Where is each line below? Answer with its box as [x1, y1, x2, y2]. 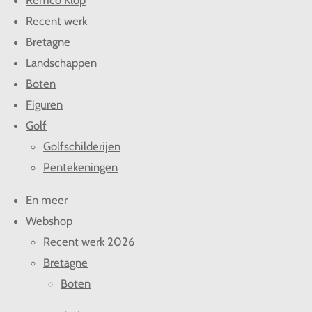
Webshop [26, 214, 72, 228]
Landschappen [26, 56, 97, 70]
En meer [26, 193, 68, 208]
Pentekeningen [43, 160, 118, 175]
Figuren [26, 97, 63, 112]
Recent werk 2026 [43, 235, 134, 249]
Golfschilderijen [43, 139, 120, 154]
